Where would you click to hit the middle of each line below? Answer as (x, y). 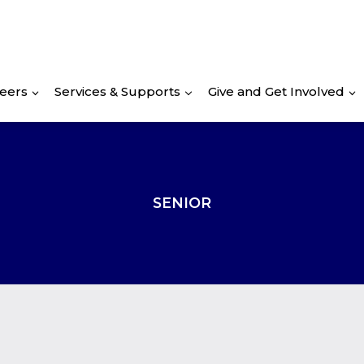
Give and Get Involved (276, 91)
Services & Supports (118, 91)
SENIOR (182, 203)
